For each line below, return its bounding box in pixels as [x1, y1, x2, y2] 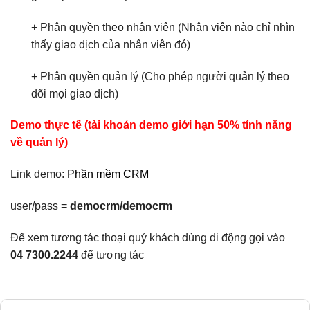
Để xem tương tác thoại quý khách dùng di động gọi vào [10, 231, 285, 244]
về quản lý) [10, 136, 68, 149]
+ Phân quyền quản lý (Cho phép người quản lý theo [31, 70, 289, 82]
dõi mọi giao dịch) [31, 87, 118, 100]
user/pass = [10, 200, 70, 212]
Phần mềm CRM [67, 168, 149, 181]
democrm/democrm [70, 200, 172, 212]
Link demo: [10, 168, 67, 181]
